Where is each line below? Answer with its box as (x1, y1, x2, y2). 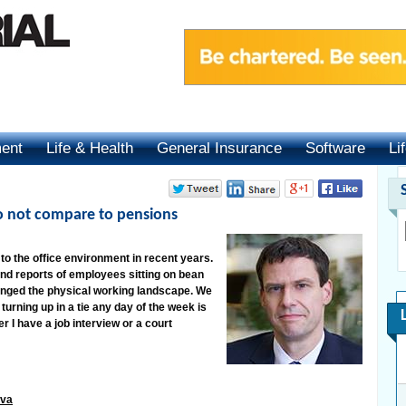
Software (305, 140, 365, 157)
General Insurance (157, 140, 282, 157)
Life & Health (46, 140, 133, 157)
